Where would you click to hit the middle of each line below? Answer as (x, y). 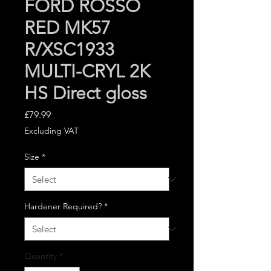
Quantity (41, 256)
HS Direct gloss (86, 93)
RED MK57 (67, 28)
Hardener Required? (63, 206)
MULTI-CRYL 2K (87, 71)
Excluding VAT (51, 130)
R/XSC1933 (69, 49)
